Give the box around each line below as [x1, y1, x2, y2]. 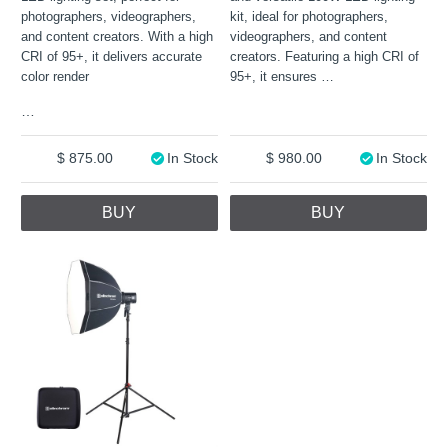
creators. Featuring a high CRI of [230, 49, 420, 64]
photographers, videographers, [21, 9, 197, 24]
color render [21, 69, 90, 84]
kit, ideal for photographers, [230, 9, 389, 24]
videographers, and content [230, 29, 388, 44]
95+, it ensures [230, 69, 322, 84]
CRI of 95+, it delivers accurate [21, 49, 203, 64]
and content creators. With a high [21, 29, 214, 44]
